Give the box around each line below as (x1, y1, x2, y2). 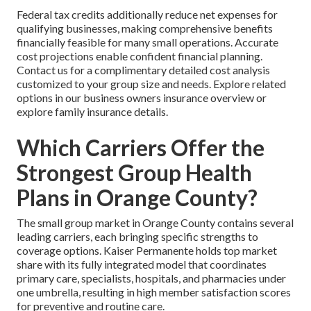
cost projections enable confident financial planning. (17, 49, 262, 62)
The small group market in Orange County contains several (17, 215, 294, 229)
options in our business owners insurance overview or (17, 90, 267, 104)
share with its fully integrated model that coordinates (17, 257, 267, 271)
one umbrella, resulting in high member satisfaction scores (17, 285, 291, 299)
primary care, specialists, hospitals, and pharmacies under (17, 271, 286, 285)
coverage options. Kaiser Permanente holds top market (17, 243, 277, 257)
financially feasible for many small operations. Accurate (17, 35, 278, 49)
